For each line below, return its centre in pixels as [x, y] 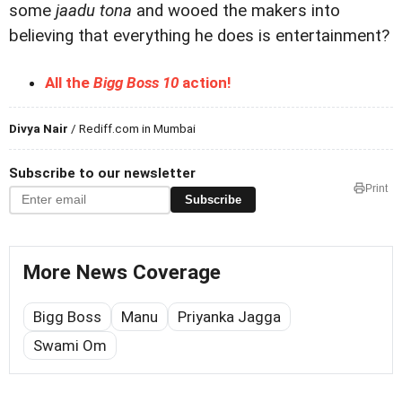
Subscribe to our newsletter [102, 173]
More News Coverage [122, 272]
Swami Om [70, 345]
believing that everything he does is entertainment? [199, 35]
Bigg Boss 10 [136, 82]
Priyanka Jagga [229, 316]
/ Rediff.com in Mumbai [132, 128]
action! [205, 82]
